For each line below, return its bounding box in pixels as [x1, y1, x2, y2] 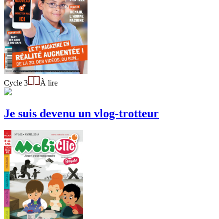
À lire [40, 78, 58, 87]
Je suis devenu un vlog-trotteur [4, 107, 159, 120]
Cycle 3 [4, 78, 28, 87]
